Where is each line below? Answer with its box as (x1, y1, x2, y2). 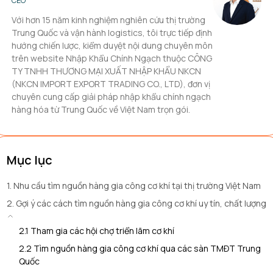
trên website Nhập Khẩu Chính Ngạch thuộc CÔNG (12, 52, 212, 64)
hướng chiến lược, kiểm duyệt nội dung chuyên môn (12, 40, 213, 51)
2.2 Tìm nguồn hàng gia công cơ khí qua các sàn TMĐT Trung (18, 243, 261, 254)
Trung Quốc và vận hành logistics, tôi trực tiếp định (12, 27, 212, 38)
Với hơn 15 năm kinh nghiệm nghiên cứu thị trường (12, 14, 205, 26)
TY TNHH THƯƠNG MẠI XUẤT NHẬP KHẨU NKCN (12, 65, 201, 77)
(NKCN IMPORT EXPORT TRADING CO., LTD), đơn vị (12, 78, 210, 90)
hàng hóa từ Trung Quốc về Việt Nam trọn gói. (12, 104, 190, 115)
